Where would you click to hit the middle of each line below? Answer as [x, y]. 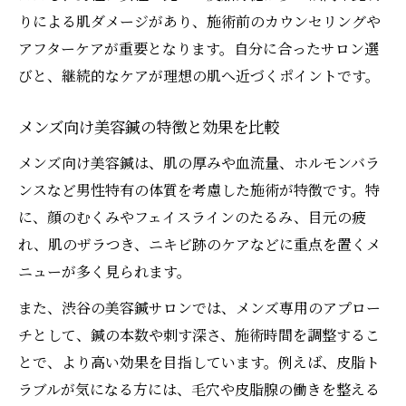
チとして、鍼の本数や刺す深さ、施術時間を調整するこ [199, 335]
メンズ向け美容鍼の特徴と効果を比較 [149, 129]
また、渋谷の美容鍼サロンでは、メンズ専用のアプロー [199, 308]
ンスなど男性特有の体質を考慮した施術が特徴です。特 [199, 190]
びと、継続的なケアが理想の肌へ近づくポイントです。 [199, 76]
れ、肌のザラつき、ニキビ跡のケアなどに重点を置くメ [199, 245]
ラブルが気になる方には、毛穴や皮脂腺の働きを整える [199, 390]
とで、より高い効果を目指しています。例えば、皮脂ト [199, 362]
